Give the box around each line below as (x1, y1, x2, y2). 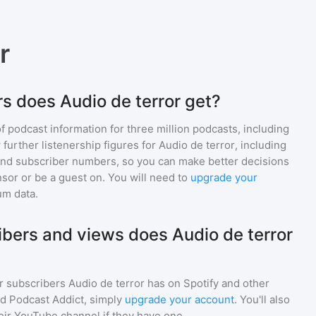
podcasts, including (190, 122, 289, 135)
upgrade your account (125, 293, 234, 306)
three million (127, 122, 190, 135)
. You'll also (234, 293, 290, 306)
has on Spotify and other (145, 276, 269, 290)
